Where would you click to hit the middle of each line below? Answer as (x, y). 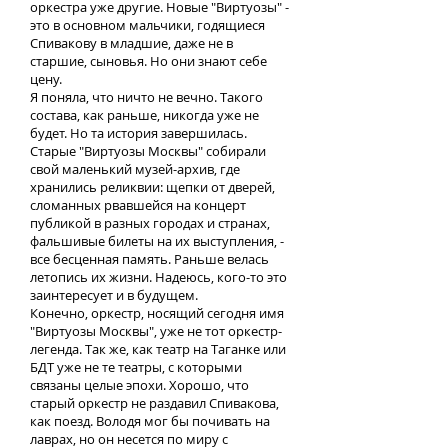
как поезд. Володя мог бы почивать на (150, 421)
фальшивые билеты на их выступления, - (157, 241)
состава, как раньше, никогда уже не (144, 115)
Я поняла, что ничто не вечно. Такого (146, 97)
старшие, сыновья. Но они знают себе (148, 61)
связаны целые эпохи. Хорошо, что (139, 385)
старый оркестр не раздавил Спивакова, (154, 403)
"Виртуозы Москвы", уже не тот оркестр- (156, 331)
